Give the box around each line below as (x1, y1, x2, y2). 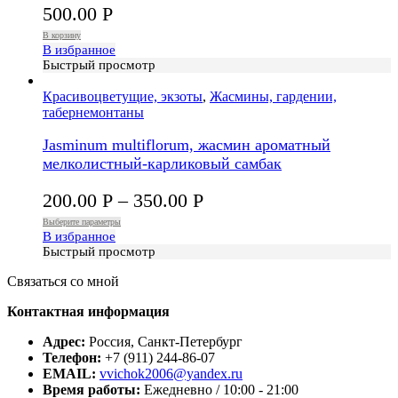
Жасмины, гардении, (210, 88, 337, 104)
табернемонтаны (43, 104, 144, 120)
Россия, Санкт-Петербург (89, 333, 243, 349)
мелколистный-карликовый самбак (43, 155, 282, 173)
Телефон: (43, 349, 101, 365)
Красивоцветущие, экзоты (43, 88, 203, 104)
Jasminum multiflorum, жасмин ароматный (43, 136, 330, 155)
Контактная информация (7, 303, 170, 319)
